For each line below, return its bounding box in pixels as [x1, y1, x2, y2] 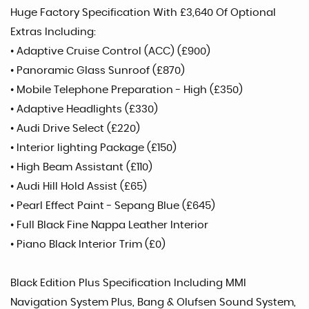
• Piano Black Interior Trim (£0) [10, 239, 166, 250]
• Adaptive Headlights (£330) [10, 103, 158, 114]
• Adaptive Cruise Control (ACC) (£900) [10, 46, 210, 57]
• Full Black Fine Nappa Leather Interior [10, 219, 208, 230]
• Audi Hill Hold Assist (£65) [10, 181, 147, 192]
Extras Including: [10, 26, 96, 37]
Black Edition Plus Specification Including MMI [10, 277, 246, 288]
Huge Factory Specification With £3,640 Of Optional [10, 7, 276, 18]
